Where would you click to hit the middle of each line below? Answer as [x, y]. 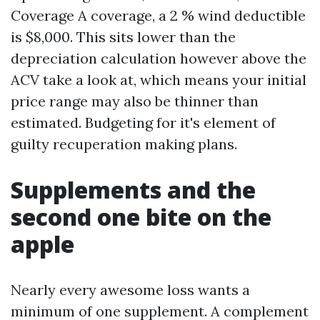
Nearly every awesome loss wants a [130, 290]
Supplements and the [133, 190]
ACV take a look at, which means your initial [159, 80]
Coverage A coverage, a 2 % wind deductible [158, 15]
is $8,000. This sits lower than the [123, 37]
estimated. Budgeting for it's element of [143, 122]
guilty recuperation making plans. [124, 144]
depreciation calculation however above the [159, 58]
